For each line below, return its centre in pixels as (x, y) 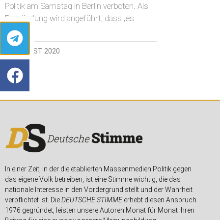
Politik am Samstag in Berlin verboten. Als (77, 6)
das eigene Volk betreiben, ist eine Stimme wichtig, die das (93, 179)
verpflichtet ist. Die (33, 200)
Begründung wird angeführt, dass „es (69, 18)
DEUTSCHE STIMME (92, 200)
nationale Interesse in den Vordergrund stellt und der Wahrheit (99, 190)
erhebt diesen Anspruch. (160, 200)
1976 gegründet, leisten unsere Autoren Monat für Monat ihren (100, 210)
